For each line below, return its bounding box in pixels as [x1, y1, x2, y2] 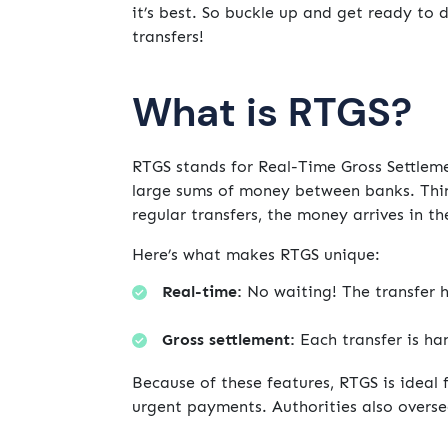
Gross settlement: [162, 330, 295, 350]
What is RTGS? [132, 86, 412, 139]
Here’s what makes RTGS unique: [132, 245, 380, 265]
